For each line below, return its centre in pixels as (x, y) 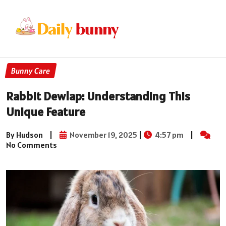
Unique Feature (46, 111)
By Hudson (24, 134)
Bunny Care (31, 71)
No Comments (32, 145)
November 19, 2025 (103, 134)
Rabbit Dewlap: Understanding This (98, 96)
